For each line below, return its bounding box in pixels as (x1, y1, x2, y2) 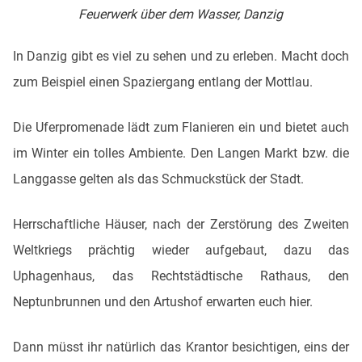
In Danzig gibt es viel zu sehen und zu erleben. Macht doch (13, 48, 349, 65)
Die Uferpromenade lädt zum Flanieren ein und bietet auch (13, 120, 349, 136)
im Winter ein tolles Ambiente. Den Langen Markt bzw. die (13, 145, 349, 162)
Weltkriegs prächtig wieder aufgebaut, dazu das (13, 242, 349, 259)
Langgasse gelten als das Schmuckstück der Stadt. (13, 171, 304, 187)
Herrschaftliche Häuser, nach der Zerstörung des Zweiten (13, 217, 349, 233)
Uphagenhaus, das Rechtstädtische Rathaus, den (13, 268, 349, 284)
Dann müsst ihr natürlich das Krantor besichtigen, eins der (13, 339, 349, 356)
